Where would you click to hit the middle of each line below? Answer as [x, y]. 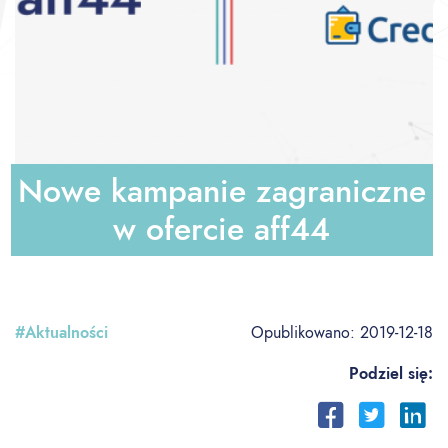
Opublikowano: [305, 333]
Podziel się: [391, 374]
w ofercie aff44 [222, 229]
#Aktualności [61, 333]
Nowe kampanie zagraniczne [221, 191]
